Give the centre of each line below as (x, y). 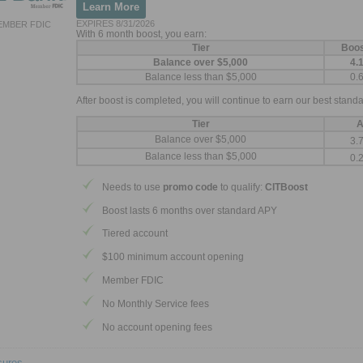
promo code (190, 187)
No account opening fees (157, 327)
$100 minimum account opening (173, 257)
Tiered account (135, 234)
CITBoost (286, 187)
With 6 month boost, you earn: (141, 34)
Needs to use (132, 187)
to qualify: (241, 187)
